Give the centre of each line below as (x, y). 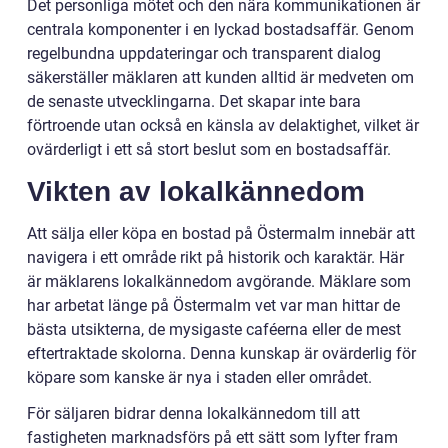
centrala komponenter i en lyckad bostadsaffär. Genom (220, 30)
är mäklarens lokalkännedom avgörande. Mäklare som (219, 282)
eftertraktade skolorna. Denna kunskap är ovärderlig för (221, 354)
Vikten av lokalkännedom (196, 192)
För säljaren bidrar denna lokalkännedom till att (193, 414)
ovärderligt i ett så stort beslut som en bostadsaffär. (209, 150)
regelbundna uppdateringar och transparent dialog (204, 54)
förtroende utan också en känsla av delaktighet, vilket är (223, 126)
